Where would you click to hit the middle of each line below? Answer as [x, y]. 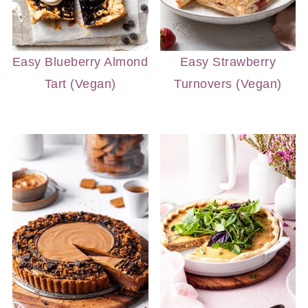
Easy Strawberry [228, 62]
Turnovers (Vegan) [228, 84]
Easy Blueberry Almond [80, 62]
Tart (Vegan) [80, 84]
